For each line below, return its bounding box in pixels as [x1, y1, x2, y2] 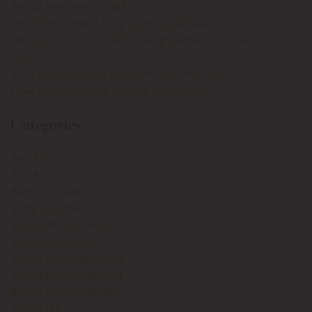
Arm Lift [10, 151, 49, 165]
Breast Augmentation [10, 251, 123, 265]
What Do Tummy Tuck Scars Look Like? [10, 17, 211, 31]
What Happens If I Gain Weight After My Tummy [10, 33, 263, 47]
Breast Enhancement [10, 268, 122, 282]
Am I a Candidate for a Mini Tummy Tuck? [10, 67, 233, 81]
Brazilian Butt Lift [10, 235, 93, 249]
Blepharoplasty [10, 185, 90, 198]
